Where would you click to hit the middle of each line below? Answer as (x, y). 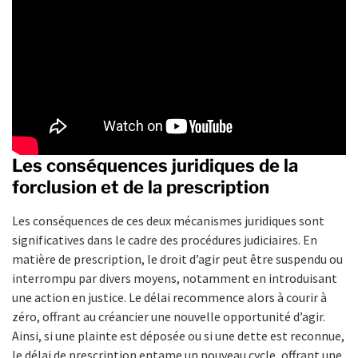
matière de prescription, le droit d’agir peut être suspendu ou (177, 259)
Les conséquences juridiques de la (155, 165)
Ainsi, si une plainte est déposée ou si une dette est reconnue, (178, 335)
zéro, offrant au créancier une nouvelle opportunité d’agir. (169, 316)
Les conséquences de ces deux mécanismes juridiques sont (168, 220)
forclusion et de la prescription (141, 187)
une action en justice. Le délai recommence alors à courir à (169, 297)
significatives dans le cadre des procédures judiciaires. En (165, 239)
